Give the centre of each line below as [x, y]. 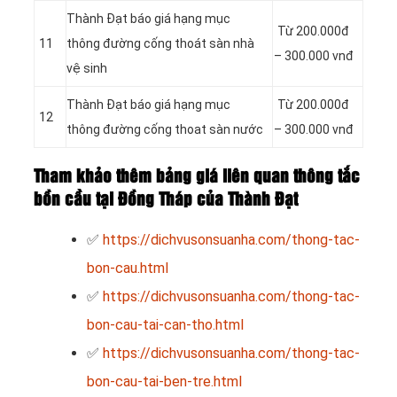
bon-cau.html [128, 269]
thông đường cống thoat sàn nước [165, 130]
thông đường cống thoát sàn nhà [160, 44]
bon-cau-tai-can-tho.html [165, 325]
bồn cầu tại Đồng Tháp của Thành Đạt [166, 200]
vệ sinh [87, 69]
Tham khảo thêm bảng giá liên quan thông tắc [197, 177]
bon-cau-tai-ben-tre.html [164, 382]
